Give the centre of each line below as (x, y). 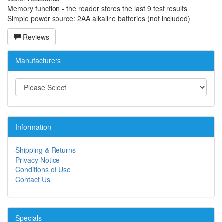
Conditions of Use (43, 170)
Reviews (35, 37)
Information (33, 127)
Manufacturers (38, 61)
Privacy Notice (38, 160)
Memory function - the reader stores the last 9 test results (97, 9)
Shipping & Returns (46, 150)
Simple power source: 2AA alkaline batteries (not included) (99, 19)
